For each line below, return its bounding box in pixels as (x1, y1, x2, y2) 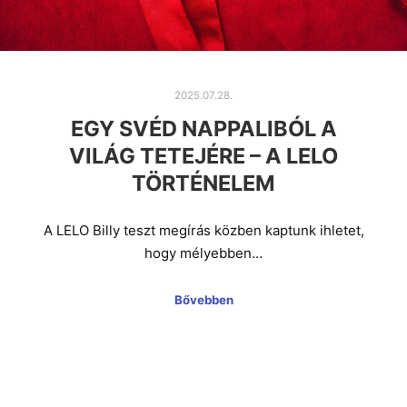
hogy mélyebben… (144, 244, 263, 263)
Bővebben (174, 292, 233, 307)
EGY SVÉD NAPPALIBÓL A (70, 114, 337, 142)
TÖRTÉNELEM (132, 169, 275, 196)
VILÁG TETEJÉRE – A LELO (69, 142, 338, 169)
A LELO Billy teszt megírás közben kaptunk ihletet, (43, 222, 364, 240)
